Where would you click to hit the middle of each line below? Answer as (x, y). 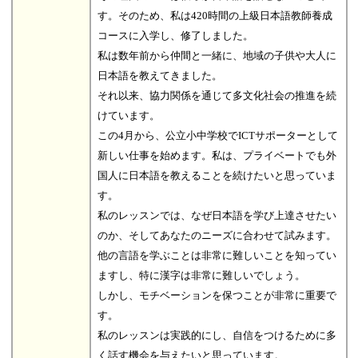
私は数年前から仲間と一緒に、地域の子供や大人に (217, 55)
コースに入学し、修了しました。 (175, 35)
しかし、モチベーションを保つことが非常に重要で (217, 295)
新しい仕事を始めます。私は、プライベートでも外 (217, 155)
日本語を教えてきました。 (159, 75)
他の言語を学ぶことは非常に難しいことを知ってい (217, 255)
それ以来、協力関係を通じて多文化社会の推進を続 (217, 95)
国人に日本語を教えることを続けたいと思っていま (217, 175)
